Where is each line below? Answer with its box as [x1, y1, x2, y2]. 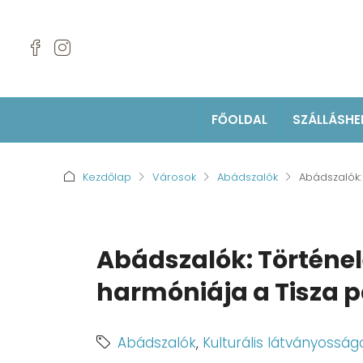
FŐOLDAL [211, 111, 267, 128]
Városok [152, 169, 196, 185]
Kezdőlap [83, 169, 131, 185]
